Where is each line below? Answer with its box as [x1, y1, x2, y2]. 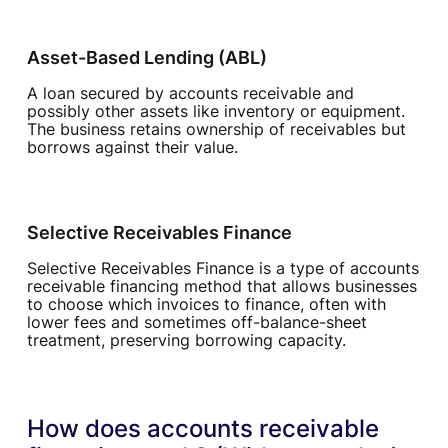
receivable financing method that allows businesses [26, 276, 417, 297]
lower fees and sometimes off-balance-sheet [26, 312, 367, 333]
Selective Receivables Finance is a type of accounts [26, 258, 419, 279]
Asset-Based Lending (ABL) [26, 47, 267, 69]
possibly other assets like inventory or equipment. [26, 101, 405, 122]
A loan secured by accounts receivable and [26, 83, 354, 104]
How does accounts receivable [26, 414, 379, 444]
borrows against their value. [26, 137, 238, 158]
